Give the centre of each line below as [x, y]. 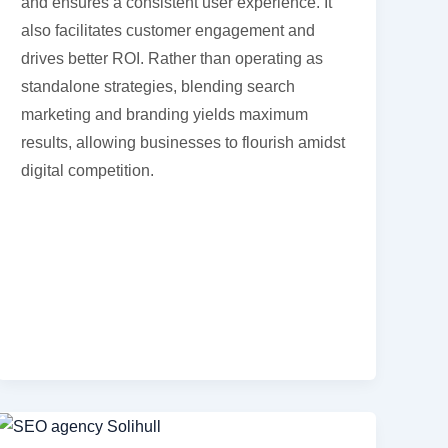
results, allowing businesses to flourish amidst [183, 142]
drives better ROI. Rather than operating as [172, 58]
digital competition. [88, 170]
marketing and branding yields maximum [165, 114]
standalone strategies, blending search [158, 86]
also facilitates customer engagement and [168, 30]
